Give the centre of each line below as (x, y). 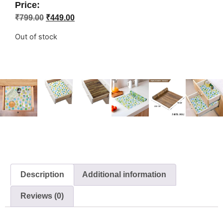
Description (43, 174)
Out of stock (36, 37)
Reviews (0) (42, 196)
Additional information (124, 174)
